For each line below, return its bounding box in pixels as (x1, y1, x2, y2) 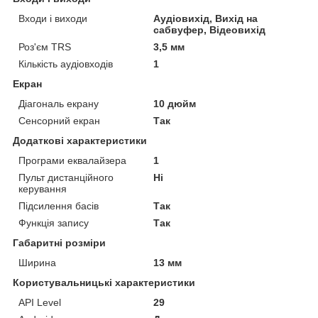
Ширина (18, 256, 56, 268)
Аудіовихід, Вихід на (153, 12, 258, 24)
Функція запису (18, 216, 89, 229)
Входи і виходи (18, 12, 87, 24)
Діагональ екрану (18, 97, 99, 109)
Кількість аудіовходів (18, 57, 113, 70)
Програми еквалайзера (18, 154, 126, 166)
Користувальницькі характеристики (13, 276, 195, 288)
